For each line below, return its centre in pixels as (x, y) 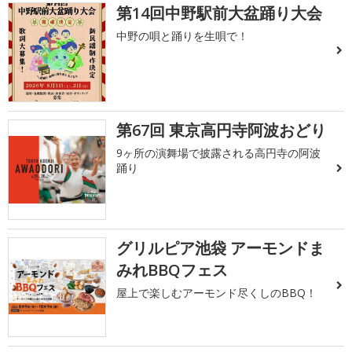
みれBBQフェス (172, 269)
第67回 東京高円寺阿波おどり (222, 130)
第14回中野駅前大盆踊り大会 (220, 13)
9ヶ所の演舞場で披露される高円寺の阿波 (219, 153)
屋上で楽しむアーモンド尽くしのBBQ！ (217, 292)
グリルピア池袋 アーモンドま (221, 247)
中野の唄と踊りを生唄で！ (183, 35)
